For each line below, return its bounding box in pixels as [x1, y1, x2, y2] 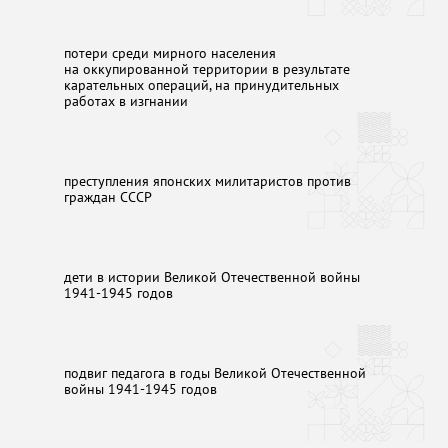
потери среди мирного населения [63, 42, 276, 62]
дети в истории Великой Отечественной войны [63, 266, 360, 286]
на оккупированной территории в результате [63, 58, 350, 78]
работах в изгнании [63, 90, 188, 110]
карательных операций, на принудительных [63, 74, 339, 94]
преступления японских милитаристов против [63, 170, 351, 190]
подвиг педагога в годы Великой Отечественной [63, 362, 366, 382]
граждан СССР [63, 186, 152, 206]
